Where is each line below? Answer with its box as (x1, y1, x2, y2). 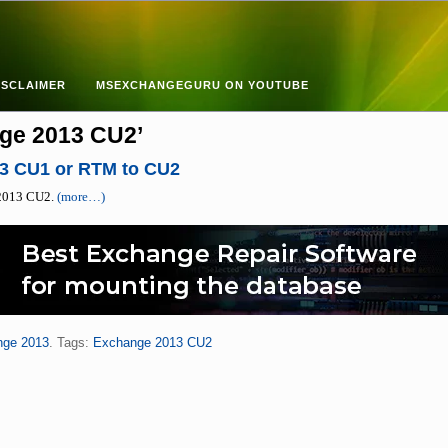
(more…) (56, 190, 105, 204)
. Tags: (48, 335, 93, 350)
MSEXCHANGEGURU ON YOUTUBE (96, 79, 309, 91)
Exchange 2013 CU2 (92, 335, 212, 350)
